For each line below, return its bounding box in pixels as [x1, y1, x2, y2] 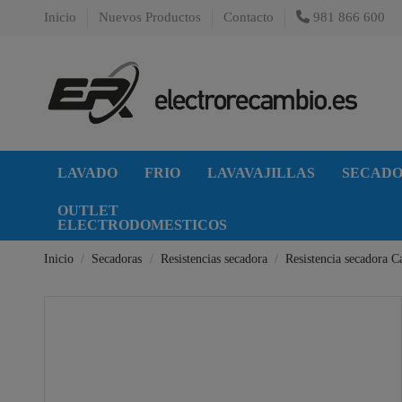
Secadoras [92, 251, 143, 266]
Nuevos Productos [99, 10, 205, 24]
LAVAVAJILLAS [207, 164, 315, 180]
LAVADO [57, 164, 118, 180]
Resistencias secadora [160, 251, 267, 266]
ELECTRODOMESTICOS [57, 216, 227, 232]
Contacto [223, 10, 274, 24]
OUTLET [57, 202, 118, 218]
